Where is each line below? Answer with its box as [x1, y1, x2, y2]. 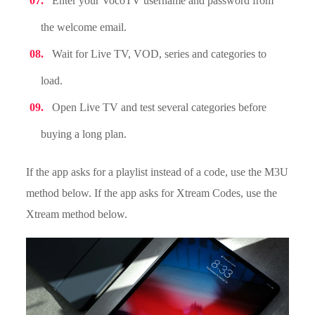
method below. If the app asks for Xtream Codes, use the [26, 187, 278, 200]
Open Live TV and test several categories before [52, 101, 267, 114]
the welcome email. [41, 21, 127, 34]
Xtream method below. [26, 208, 128, 221]
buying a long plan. [41, 128, 127, 141]
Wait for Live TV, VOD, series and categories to [52, 48, 267, 60]
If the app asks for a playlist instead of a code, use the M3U [26, 166, 289, 179]
